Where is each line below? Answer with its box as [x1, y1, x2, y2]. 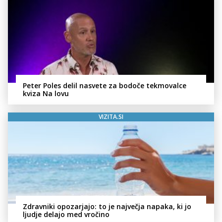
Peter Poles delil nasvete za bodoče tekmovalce [23, 80, 186, 90]
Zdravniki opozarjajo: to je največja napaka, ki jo [23, 202, 191, 212]
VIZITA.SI [99, 112, 123, 121]
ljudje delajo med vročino [23, 210, 110, 220]
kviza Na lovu [23, 88, 69, 98]
